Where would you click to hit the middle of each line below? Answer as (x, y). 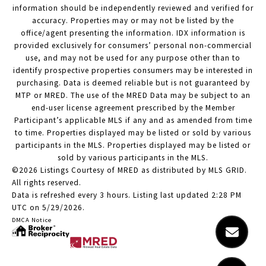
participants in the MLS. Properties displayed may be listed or (133, 145)
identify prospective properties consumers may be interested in (133, 71)
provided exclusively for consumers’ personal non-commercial (133, 46)
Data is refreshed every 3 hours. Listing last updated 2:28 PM (127, 195)
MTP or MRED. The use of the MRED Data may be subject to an (133, 96)
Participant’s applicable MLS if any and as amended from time (133, 121)
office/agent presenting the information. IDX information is (133, 33)
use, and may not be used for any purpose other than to (133, 58)
